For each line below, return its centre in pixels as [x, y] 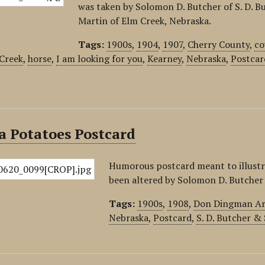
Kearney [165, 59]
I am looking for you [100, 59]
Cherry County [219, 44]
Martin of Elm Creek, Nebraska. [145, 21]
